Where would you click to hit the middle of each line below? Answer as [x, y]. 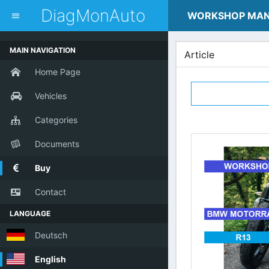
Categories [56, 120]
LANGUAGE [30, 213]
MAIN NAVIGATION [43, 50]
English [50, 259]
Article [199, 54]
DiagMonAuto [93, 16]
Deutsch [51, 235]
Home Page [58, 72]
